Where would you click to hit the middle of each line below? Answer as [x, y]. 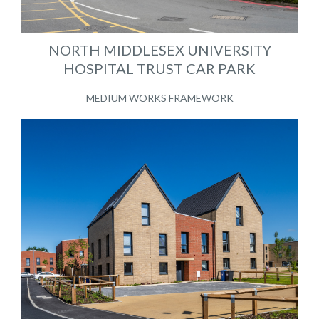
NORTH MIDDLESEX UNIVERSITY [159, 49]
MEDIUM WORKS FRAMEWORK [159, 98]
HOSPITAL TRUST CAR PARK [159, 68]
